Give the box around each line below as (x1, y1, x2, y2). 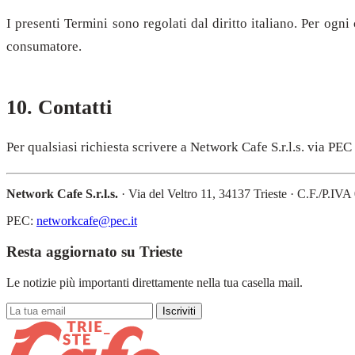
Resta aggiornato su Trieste (6, 243, 182, 261)
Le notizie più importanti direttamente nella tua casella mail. (6, 275, 303, 289)
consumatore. (6, 38, 82, 54)
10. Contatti (6, 95, 112, 119)
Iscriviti (162, 304, 196, 317)
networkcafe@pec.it (36, 214, 137, 228)
